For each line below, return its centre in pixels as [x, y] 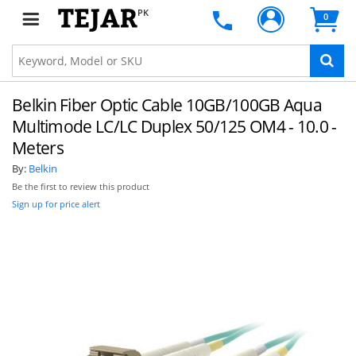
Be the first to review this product [81, 187]
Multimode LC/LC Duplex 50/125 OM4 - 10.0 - [174, 126]
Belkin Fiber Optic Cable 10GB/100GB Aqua [167, 105]
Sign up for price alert [56, 204]
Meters [38, 148]
